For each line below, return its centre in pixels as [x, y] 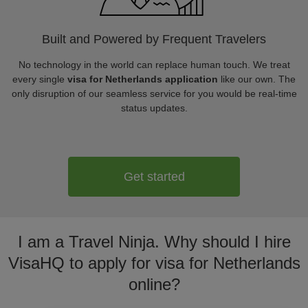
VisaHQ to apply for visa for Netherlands [154, 263]
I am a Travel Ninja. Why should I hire [154, 242]
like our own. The [257, 79]
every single [40, 79]
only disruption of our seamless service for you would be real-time [154, 93]
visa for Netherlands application [143, 79]
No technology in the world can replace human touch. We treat [154, 65]
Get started [154, 176]
